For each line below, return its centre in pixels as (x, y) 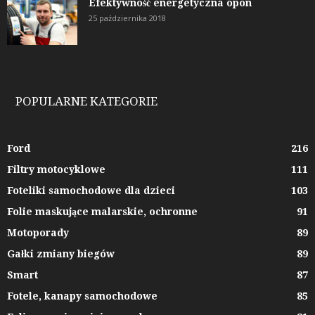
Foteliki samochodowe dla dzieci (91, 191)
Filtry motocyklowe (56, 170)
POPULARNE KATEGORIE (86, 102)
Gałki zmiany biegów (61, 254)
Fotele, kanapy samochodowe (82, 296)
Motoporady (38, 233)
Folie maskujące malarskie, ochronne (102, 212)
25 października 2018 (127, 18)
